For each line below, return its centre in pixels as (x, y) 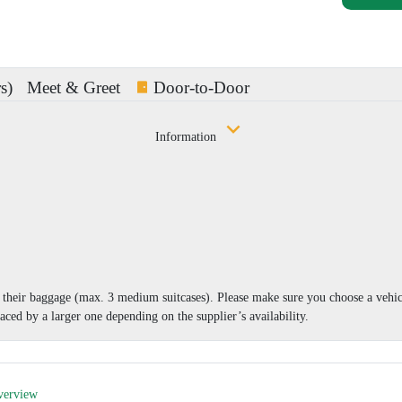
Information (188, 136)
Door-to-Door (201, 87)
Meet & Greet (74, 87)
